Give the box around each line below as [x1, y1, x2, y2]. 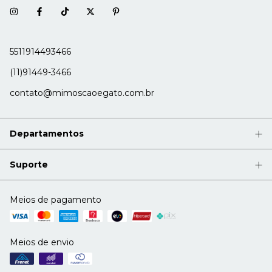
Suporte [10, 159, 48, 171]
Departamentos [10, 128, 84, 140]
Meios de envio [10, 237, 74, 248]
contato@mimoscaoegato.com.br [10, 87, 154, 99]
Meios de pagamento [10, 194, 101, 206]
